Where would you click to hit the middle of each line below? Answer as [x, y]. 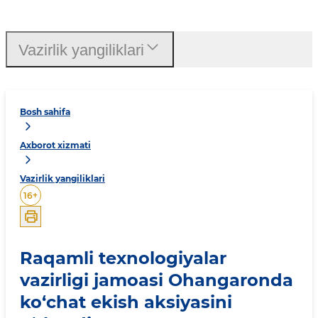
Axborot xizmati [55, 145]
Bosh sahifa [45, 112]
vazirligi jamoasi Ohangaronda [157, 280]
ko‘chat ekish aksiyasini [126, 302]
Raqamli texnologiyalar [123, 258]
